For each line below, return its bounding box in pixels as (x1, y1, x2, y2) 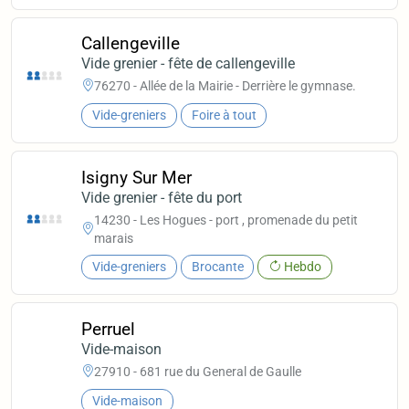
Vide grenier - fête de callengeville (81, 54, 296, 72)
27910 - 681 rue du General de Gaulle (94, 364, 302, 380)
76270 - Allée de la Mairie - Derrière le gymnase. (94, 79, 357, 94)
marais (94, 230, 134, 246)
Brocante (191, 258, 244, 275)
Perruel (81, 318, 136, 340)
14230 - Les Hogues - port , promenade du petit (94, 212, 359, 227)
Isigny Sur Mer (81, 166, 193, 188)
